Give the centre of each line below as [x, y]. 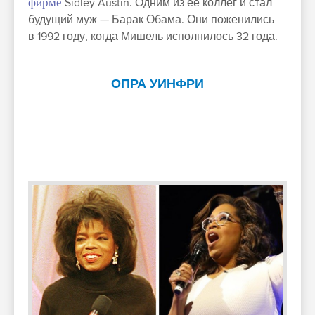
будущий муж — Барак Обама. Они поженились [151, 19]
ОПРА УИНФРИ [157, 84]
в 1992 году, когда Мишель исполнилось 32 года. [153, 36]
